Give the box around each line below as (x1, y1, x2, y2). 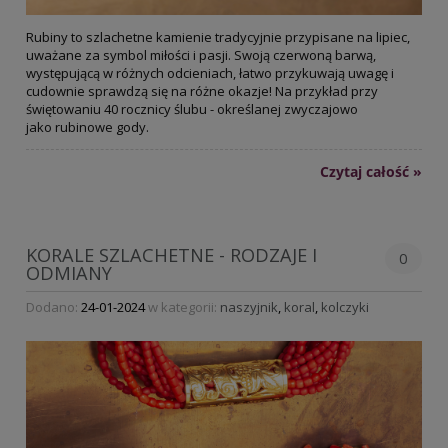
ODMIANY (26, 260, 112, 285)
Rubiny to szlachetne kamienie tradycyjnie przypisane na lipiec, (26, 28, 410, 47)
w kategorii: (145, 298, 220, 317)
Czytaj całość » (320, 162, 422, 182)
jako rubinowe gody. (26, 118, 149, 137)
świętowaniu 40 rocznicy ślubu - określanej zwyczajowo (26, 100, 358, 119)
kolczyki (321, 298, 369, 317)
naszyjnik (220, 298, 278, 317)
